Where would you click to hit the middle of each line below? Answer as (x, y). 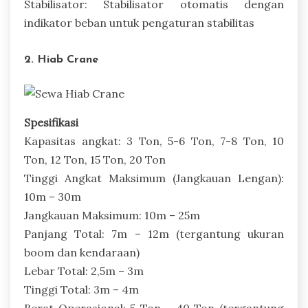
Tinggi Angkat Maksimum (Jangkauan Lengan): (154, 178)
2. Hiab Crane (61, 59)
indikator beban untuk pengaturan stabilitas (139, 22)
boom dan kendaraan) (82, 253)
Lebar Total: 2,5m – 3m (84, 271)
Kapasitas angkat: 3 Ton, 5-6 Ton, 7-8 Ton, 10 (154, 141)
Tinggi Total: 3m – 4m (81, 290)
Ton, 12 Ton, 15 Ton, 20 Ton (95, 160)
